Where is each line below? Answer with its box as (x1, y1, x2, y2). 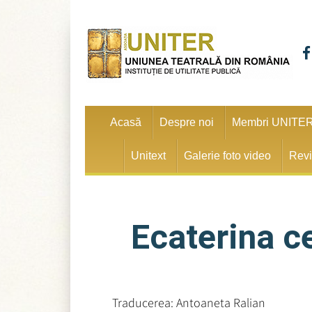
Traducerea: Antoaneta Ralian (111, 295, 265, 311)
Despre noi (159, 116, 214, 128)
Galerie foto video (184, 150, 272, 162)
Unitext (131, 150, 166, 162)
